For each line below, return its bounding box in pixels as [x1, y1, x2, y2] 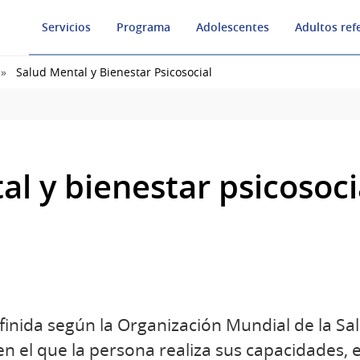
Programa [117, 19, 170, 35]
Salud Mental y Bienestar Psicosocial [16, 64, 212, 80]
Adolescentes [196, 19, 269, 35]
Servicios [42, 19, 91, 35]
